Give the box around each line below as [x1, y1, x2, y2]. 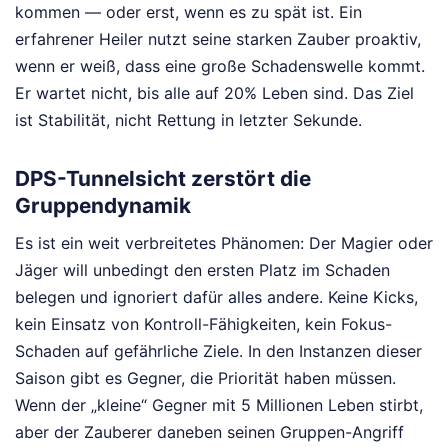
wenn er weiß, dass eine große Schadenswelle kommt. [15, 55, 425, 76]
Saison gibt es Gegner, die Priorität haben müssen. [15, 367, 396, 388]
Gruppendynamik [15, 193, 191, 219]
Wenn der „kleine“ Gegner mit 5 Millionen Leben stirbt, [15, 394, 423, 415]
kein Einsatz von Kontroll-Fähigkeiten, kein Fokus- [15, 313, 392, 334]
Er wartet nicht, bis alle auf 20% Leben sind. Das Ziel [15, 82, 414, 103]
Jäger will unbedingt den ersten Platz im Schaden [15, 259, 390, 280]
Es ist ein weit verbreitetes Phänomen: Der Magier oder [15, 232, 433, 253]
